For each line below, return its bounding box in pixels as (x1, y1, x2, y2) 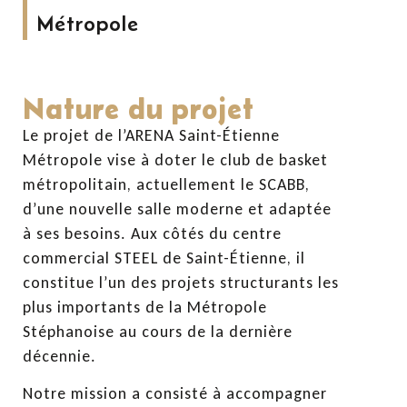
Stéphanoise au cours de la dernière (23, 321, 293, 342)
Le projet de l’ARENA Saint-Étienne (23, 124, 280, 145)
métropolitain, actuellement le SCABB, (23, 174, 310, 194)
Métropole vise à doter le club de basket (23, 149, 328, 170)
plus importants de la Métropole (23, 296, 267, 317)
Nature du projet (23, 91, 254, 125)
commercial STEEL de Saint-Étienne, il (23, 247, 305, 268)
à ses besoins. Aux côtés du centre (23, 223, 282, 243)
